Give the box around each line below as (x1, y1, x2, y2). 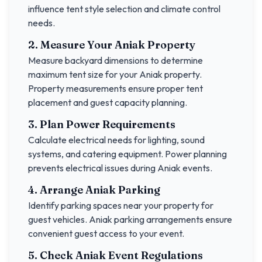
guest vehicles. (28, 213, 89, 225)
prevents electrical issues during (28, 162, 157, 174)
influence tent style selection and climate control (28, 3, 220, 15)
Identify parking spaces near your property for (28, 199, 213, 211)
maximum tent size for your (28, 68, 139, 80)
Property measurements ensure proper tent (28, 82, 203, 94)
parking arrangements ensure (112, 213, 232, 225)
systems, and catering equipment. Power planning (28, 148, 227, 160)
